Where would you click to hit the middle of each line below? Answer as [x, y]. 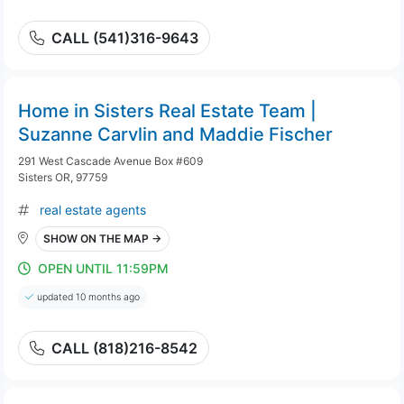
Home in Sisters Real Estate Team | [167, 111]
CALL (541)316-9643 [125, 38]
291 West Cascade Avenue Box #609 [110, 161]
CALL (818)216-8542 [124, 348]
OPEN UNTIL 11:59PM [103, 268]
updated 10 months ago [88, 297]
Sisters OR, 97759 [63, 177]
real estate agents [93, 210]
